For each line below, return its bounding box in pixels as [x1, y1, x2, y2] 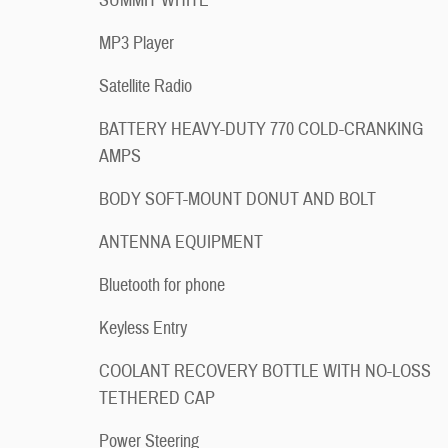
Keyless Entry [99, 317, 187, 340]
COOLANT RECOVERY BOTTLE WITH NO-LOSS [99, 360, 431, 383]
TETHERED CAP [99, 387, 215, 410]
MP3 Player [99, 32, 174, 55]
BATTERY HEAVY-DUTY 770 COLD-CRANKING [99, 118, 423, 141]
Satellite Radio [99, 75, 192, 98]
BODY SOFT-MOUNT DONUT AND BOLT [99, 188, 376, 211]
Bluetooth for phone [99, 274, 225, 297]
